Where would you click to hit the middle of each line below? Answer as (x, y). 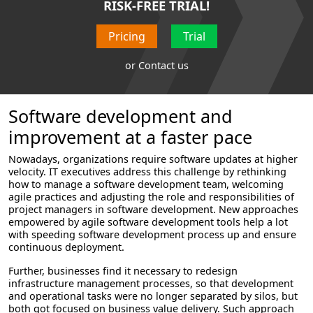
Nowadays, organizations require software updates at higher (153, 159)
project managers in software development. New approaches (153, 210)
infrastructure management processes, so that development (151, 284)
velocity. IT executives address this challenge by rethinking (147, 172)
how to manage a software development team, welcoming (146, 184)
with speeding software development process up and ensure (152, 235)
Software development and (121, 116)
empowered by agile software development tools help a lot (148, 222)
